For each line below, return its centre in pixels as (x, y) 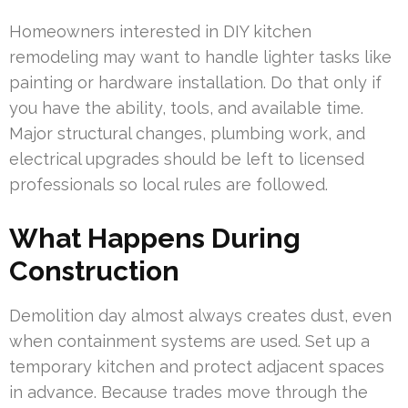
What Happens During (155, 239)
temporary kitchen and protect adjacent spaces (197, 367)
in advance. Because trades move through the (189, 393)
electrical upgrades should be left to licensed (187, 159)
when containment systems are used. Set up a (189, 342)
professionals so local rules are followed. (168, 185)
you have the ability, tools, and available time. (186, 108)
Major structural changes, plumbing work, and (187, 134)
